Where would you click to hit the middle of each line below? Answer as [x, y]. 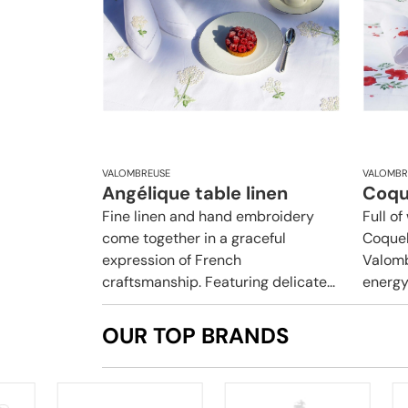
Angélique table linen [195, 193]
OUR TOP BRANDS [196, 335]
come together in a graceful [194, 238]
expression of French [172, 260]
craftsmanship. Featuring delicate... [219, 281]
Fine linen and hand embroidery [208, 216]
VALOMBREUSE [136, 173]
